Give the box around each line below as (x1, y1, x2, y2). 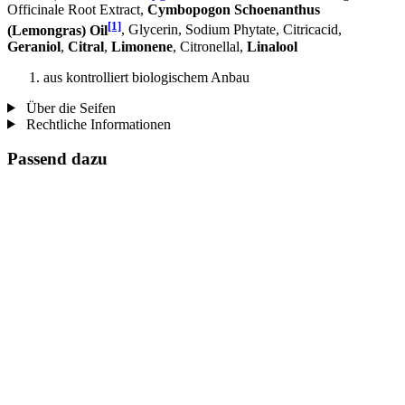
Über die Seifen (22, 99, 116, 116)
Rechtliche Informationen (22, 116, 171, 132)
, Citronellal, (173, 38, 247, 54)
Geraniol (7, 38, 61, 54)
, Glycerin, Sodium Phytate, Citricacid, (121, 22, 342, 38)
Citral (68, 38, 104, 54)
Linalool (247, 38, 297, 54)
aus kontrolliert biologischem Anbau (43, 69, 250, 85)
